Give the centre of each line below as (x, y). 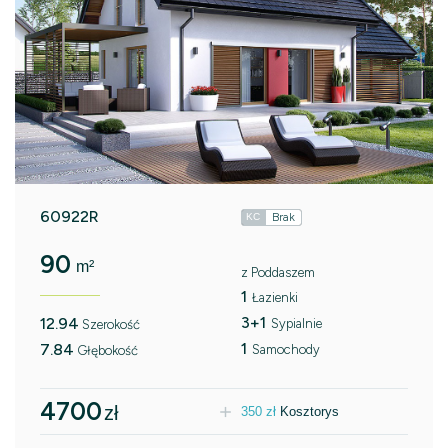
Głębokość (107, 351)
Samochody (285, 350)
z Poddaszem (277, 273)
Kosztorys (309, 411)
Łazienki (274, 298)
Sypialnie (296, 324)
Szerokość (111, 325)
